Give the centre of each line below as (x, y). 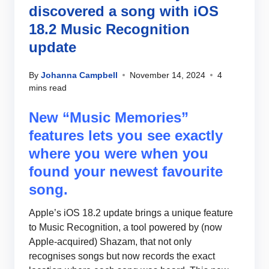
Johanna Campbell (79, 75)
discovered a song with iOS (124, 11)
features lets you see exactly (126, 135)
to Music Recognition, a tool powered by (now (125, 227)
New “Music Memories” (109, 117)
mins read (48, 87)
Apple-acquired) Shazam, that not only (110, 241)
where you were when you (119, 153)
